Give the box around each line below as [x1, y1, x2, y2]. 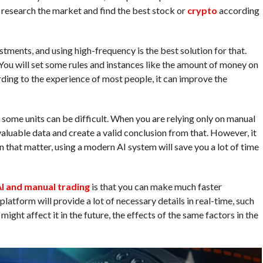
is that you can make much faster [89, 181, 222, 193]
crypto [187, 5, 217, 16]
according [217, 5, 259, 16]
